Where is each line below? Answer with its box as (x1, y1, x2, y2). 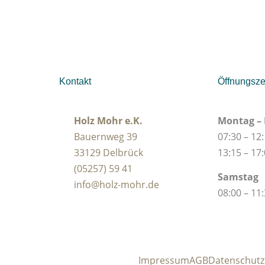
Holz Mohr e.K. (73, 114, 143, 127)
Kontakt (59, 76, 91, 86)
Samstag (218, 170, 259, 184)
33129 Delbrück (73, 146, 143, 159)
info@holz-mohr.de (73, 177, 159, 191)
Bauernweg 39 (73, 130, 137, 143)
